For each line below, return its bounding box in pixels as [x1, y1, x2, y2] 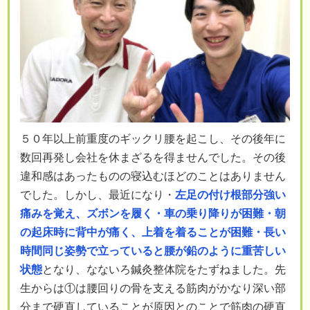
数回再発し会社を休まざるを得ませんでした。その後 [20, 151, 286, 163]
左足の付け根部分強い [175, 188, 286, 201]
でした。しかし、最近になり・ [20, 188, 175, 201]
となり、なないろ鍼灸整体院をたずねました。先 [42, 263, 286, 275]
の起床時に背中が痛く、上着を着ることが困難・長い [20, 226, 286, 238]
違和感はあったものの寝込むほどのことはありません [20, 170, 286, 182]
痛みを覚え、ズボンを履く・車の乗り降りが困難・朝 [20, 207, 286, 219]
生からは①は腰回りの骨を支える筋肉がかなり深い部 [20, 282, 286, 294]
